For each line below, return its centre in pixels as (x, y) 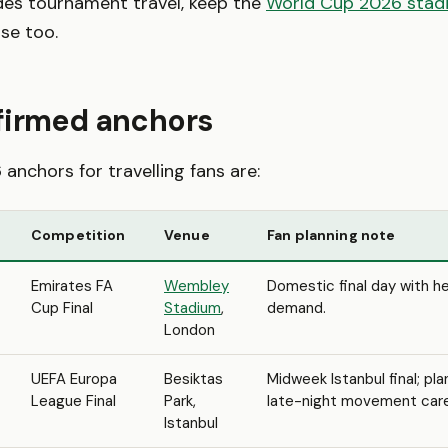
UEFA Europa (74, 379)
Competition (78, 235)
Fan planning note (331, 235)
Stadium (192, 308)
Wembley (196, 286)
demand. (296, 308)
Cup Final (62, 308)
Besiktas (193, 379)
